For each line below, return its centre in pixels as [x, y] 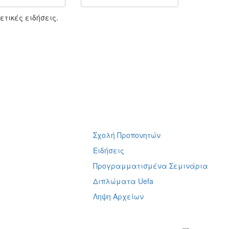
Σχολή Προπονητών [127, 135]
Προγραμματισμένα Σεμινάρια [150, 165]
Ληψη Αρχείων [118, 196]
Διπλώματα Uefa [123, 181]
